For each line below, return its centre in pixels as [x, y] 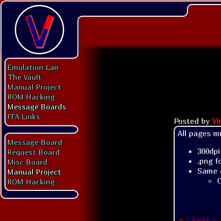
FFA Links [24, 116]
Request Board [34, 152]
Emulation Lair [33, 67]
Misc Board [27, 162]
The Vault [24, 77]
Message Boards [37, 107]
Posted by [193, 121]
